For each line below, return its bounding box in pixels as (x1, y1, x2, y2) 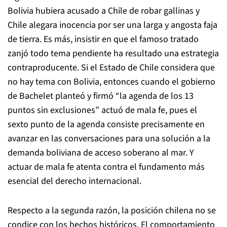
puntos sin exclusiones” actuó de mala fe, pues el (8, 104, 197, 117)
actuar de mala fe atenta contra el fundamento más (8, 161, 205, 173)
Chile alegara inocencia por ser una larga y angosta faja (8, 19, 217, 31)
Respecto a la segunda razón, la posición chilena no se (8, 204, 216, 217)
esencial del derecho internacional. (8, 175, 141, 187)
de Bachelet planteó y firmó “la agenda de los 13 (8, 90, 194, 102)
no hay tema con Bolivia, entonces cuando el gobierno (8, 75, 215, 88)
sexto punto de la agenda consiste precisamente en (8, 118, 205, 131)
